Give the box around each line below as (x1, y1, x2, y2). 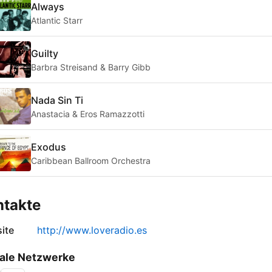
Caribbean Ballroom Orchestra (31, 155, 151, 166)
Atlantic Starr (31, 15, 83, 25)
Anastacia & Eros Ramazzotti (31, 108, 144, 119)
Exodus (31, 140, 66, 153)
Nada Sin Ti (31, 93, 83, 106)
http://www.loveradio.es (37, 224, 147, 237)
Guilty (31, 47, 58, 59)
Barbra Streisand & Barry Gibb (31, 61, 151, 72)
